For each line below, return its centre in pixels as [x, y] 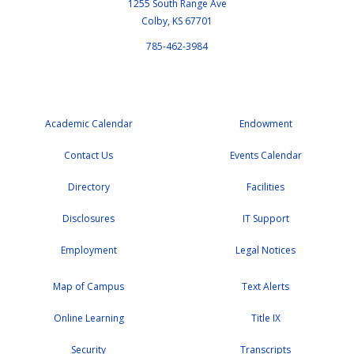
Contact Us [88, 155]
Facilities [265, 186]
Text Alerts [265, 286]
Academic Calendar [88, 123]
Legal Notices [265, 250]
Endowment [265, 123]
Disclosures [88, 218]
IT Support [265, 218]
